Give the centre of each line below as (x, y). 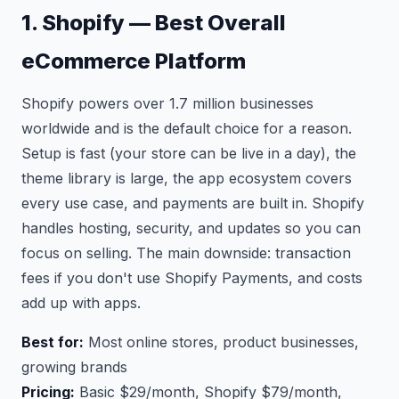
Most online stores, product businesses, (221, 342)
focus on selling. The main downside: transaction (186, 253)
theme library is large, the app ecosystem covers (187, 178)
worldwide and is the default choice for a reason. (187, 128)
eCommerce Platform (134, 61)
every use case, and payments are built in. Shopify (193, 203)
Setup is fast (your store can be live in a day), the (189, 153)
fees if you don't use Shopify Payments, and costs (192, 278)
